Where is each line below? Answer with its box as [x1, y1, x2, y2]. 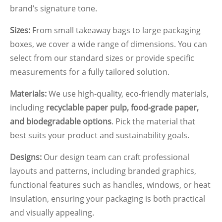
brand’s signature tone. [10, 2, 97, 14]
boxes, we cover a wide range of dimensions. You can [10, 38, 207, 50]
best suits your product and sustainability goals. [10, 129, 189, 141]
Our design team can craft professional [42, 151, 189, 163]
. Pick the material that [111, 115, 195, 127]
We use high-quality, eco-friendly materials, [47, 88, 209, 99]
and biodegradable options [10, 115, 111, 127]
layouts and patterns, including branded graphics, [10, 165, 196, 176]
